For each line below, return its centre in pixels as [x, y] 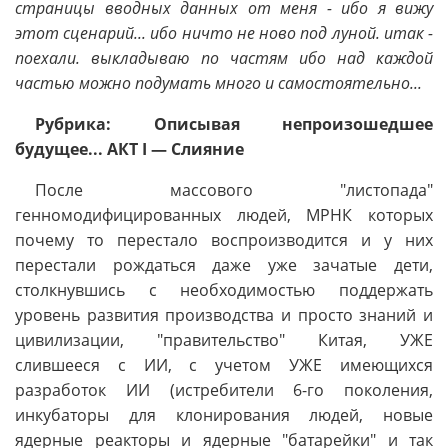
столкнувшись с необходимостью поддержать [224, 290]
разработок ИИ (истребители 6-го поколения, [224, 390]
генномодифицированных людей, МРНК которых [224, 215]
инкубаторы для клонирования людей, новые [224, 415]
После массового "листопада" [234, 190]
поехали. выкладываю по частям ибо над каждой [224, 58]
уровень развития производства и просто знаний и [224, 315]
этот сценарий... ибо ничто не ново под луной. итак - [224, 33]
